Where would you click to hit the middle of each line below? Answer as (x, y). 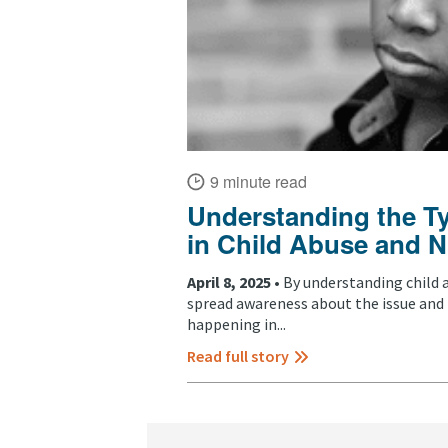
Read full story (238, 355)
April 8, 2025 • (235, 281)
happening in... (236, 323)
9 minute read (258, 182)
